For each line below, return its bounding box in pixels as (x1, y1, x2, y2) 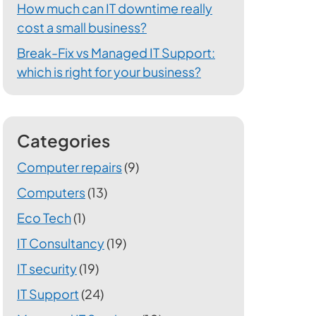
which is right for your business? (17, 63, 201, 80)
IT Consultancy (17, 235, 104, 252)
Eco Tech (17, 209, 71, 226)
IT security (17, 260, 77, 277)
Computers (17, 184, 85, 201)
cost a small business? (17, 19, 147, 36)
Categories (17, 130, 110, 152)
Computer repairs (17, 159, 122, 176)
